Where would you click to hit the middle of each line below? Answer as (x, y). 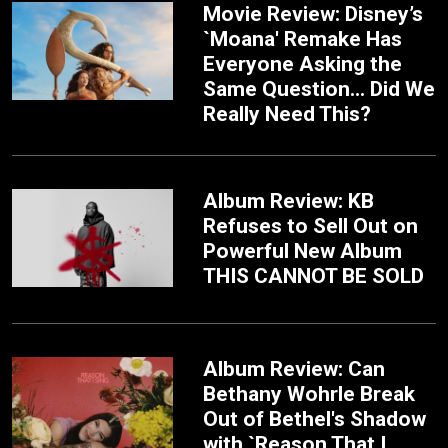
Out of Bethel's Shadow (315, 418)
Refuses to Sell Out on (311, 225)
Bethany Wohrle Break (309, 393)
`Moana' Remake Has (303, 38)
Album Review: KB (289, 200)
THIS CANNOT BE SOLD (314, 275)
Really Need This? (287, 113)
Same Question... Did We (319, 88)
